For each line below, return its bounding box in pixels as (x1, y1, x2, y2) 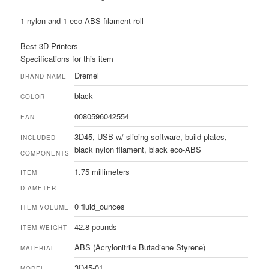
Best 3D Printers (20, 40, 79, 52)
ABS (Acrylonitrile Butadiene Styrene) (74, 241, 206, 253)
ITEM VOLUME (20, 203, 70, 212)
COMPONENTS (20, 149, 70, 158)
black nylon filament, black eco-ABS (74, 144, 202, 156)
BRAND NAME (20, 72, 67, 81)
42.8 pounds (74, 221, 118, 233)
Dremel (74, 70, 100, 82)
